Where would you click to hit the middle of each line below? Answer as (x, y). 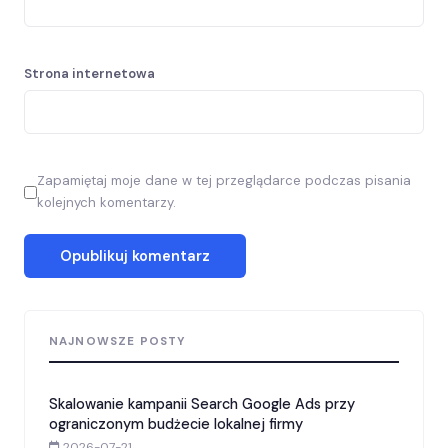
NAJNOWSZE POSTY (117, 341)
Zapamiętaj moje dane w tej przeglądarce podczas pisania (224, 181)
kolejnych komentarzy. (106, 203)
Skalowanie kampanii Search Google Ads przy (202, 404)
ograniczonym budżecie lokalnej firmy (176, 424)
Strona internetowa (89, 73)
